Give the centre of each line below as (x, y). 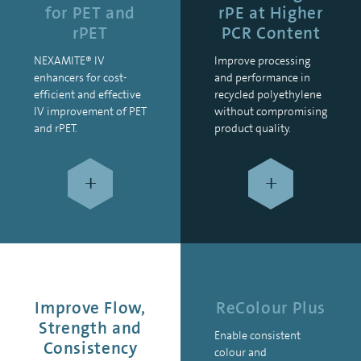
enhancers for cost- (81, 77)
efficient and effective (87, 94)
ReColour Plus (271, 308)
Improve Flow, (90, 308)
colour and (241, 352)
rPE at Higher (271, 13)
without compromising (271, 111)
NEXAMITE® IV (69, 60)
